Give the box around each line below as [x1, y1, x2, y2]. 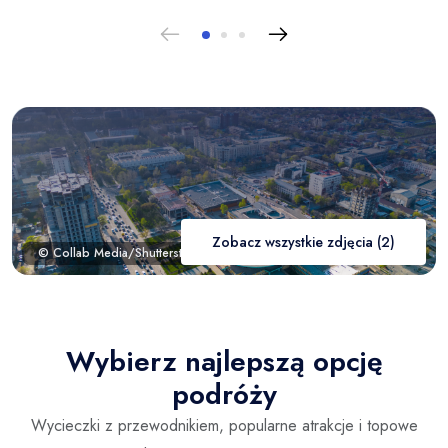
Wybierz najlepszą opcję [65, 340, 383, 382]
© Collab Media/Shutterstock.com [38, 243, 228, 262]
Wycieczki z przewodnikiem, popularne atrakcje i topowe [30, 413, 418, 437]
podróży [171, 373, 277, 415]
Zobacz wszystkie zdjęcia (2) [212, 231, 395, 252]
